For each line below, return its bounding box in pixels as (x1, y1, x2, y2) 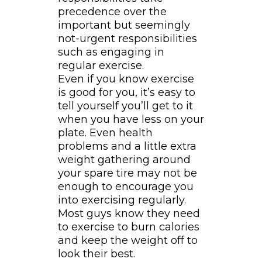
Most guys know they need (57, 207, 200, 220)
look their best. (57, 247, 135, 261)
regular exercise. (57, 59, 144, 73)
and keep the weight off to (57, 234, 198, 247)
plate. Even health (57, 126, 153, 140)
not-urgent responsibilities (57, 32, 197, 46)
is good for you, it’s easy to (57, 86, 195, 99)
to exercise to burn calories (57, 220, 199, 234)
